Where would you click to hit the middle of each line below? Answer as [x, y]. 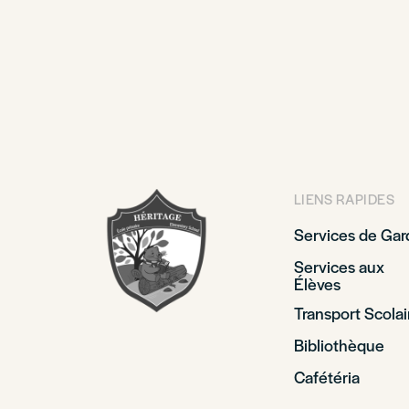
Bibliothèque [339, 345]
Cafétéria [326, 377]
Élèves [317, 283]
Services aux [339, 266]
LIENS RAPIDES [344, 199]
